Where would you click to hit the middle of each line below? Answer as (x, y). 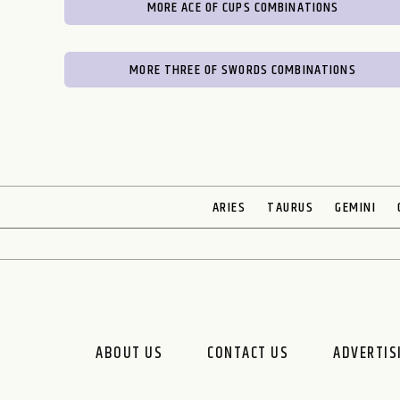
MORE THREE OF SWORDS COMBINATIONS (243, 70)
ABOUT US (129, 353)
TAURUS (291, 207)
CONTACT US (248, 353)
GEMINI (356, 207)
